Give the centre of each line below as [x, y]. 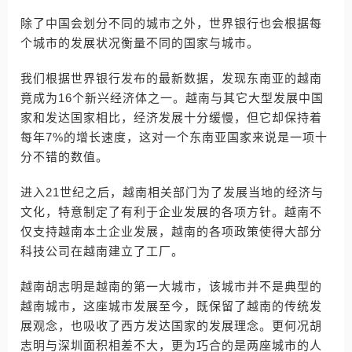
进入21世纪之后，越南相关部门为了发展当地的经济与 [172, 192]
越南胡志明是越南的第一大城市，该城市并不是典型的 [171, 286]
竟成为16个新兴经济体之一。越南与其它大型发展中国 [172, 98]
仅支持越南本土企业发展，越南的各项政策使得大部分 [171, 231]
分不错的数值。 [64, 157]
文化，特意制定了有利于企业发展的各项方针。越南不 [171, 212]
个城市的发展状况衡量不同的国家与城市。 [140, 43]
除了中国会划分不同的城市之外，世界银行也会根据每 [171, 23]
